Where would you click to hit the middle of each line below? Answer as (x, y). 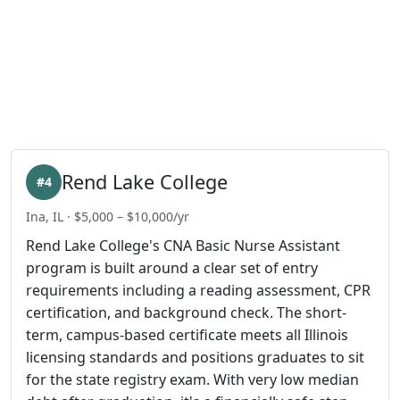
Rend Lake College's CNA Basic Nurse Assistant (183, 245)
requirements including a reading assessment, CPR (198, 290)
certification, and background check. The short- (186, 312)
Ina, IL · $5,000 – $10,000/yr (108, 216)
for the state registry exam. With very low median (192, 379)
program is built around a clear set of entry (172, 267)
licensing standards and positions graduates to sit (195, 357)
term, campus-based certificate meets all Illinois (187, 334)
